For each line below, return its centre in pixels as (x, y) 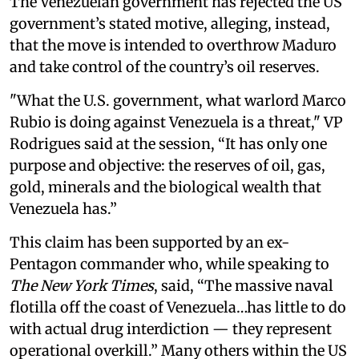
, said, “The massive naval (244, 285)
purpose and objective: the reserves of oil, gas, (167, 165)
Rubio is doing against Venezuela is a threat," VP (176, 122)
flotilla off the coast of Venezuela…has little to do (178, 307)
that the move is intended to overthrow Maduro (173, 45)
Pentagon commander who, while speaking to (169, 264)
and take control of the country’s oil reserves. (165, 67)
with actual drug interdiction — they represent (171, 329)
